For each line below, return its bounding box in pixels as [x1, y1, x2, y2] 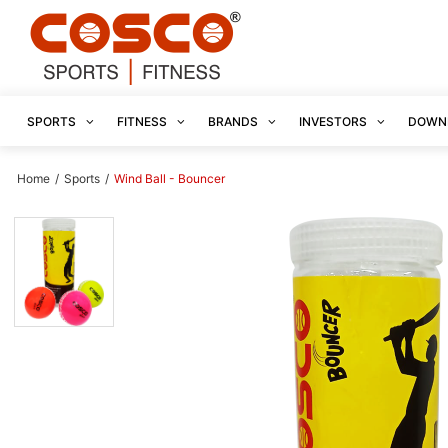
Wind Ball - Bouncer [114, 171, 225, 186]
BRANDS [208, 114, 261, 129]
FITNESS [117, 114, 170, 129]
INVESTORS [299, 114, 370, 129]
